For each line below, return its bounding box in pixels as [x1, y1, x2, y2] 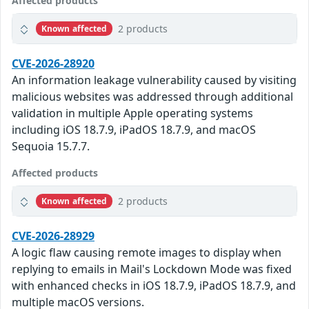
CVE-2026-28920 [12, 56, 94, 72]
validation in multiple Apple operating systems [12, 106, 253, 121]
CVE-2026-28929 [12, 228, 94, 244]
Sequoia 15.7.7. [12, 139, 90, 154]
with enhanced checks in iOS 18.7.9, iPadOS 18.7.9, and [12, 278, 296, 294]
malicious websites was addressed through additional [12, 89, 293, 105]
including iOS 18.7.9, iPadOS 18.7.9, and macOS [12, 122, 256, 138]
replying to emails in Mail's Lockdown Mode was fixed [12, 261, 292, 277]
